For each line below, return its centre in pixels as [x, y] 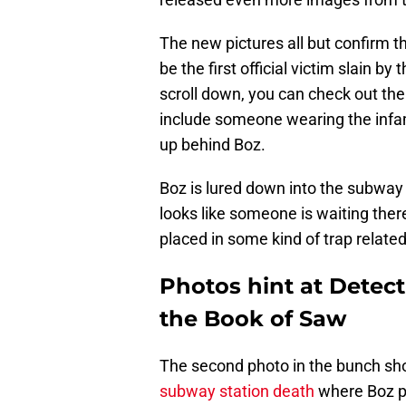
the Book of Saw [253, 319]
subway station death [237, 391]
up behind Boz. [213, 145]
